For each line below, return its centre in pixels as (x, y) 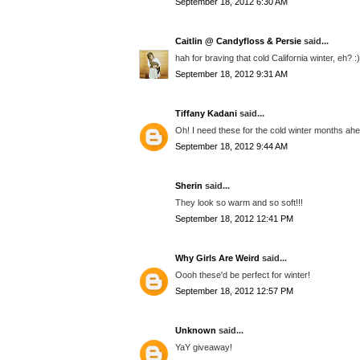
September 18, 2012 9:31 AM (231, 74)
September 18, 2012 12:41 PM (234, 219)
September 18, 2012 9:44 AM (231, 147)
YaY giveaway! (204, 347)
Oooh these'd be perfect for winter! (243, 274)
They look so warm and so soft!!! (239, 202)
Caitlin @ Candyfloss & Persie (238, 41)
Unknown (196, 331)
